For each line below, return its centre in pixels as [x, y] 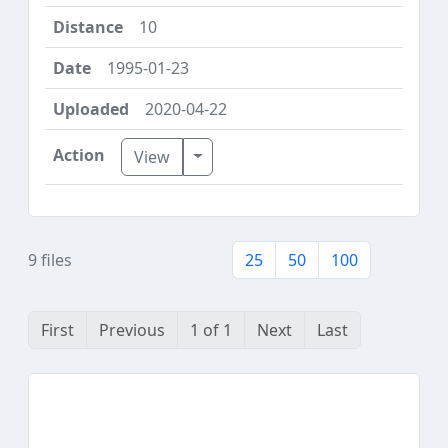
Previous [132, 330]
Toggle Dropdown [260, 155]
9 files [50, 260]
